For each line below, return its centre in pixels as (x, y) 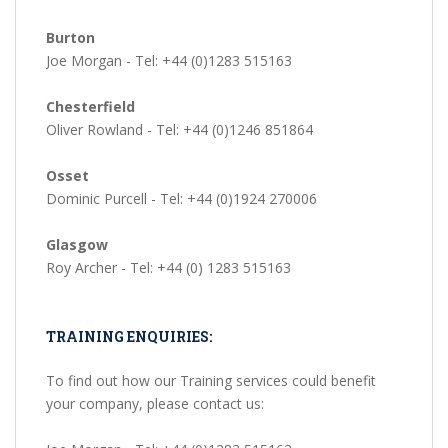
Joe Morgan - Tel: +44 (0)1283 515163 (169, 61)
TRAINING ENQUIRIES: (129, 337)
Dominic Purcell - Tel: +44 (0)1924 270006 (181, 199)
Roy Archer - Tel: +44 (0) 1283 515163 (168, 268)
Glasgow (77, 245)
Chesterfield (90, 107)
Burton (70, 38)
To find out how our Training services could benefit (211, 381)
